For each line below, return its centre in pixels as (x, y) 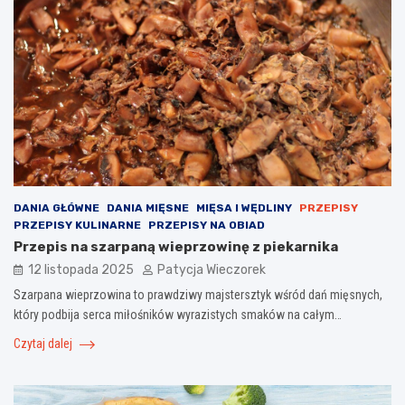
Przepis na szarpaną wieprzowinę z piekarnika (176, 247)
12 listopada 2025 (81, 270)
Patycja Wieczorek (212, 270)
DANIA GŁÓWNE (57, 208)
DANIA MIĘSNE (148, 208)
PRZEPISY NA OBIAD (207, 226)
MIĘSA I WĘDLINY (244, 208)
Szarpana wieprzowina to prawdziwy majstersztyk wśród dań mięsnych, (198, 295)
